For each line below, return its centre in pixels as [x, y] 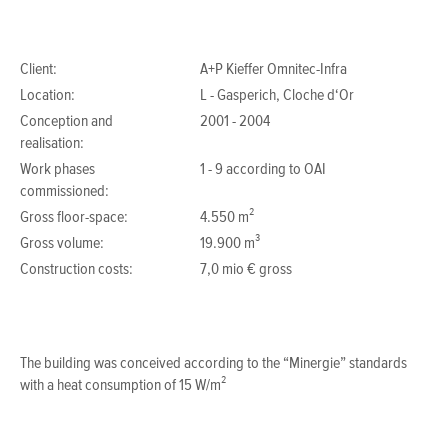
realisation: [52, 144]
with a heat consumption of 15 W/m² [123, 386]
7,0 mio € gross [246, 270]
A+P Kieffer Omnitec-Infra [273, 70]
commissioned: [64, 192]
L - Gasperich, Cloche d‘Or [277, 96]
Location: [47, 96]
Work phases [57, 170]
